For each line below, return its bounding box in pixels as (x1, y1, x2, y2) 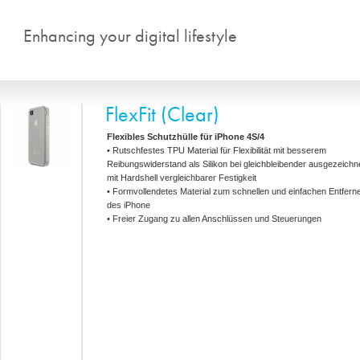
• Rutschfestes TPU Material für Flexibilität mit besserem (107, 145, 326, 155)
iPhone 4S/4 (215, 132, 264, 141)
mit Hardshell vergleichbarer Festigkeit (107, 173, 256, 182)
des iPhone (107, 200, 150, 210)
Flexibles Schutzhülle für (107, 132, 215, 141)
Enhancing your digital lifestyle (23, 24, 237, 47)
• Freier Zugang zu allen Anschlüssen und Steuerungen (107, 214, 321, 223)
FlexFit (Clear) (105, 100, 219, 128)
